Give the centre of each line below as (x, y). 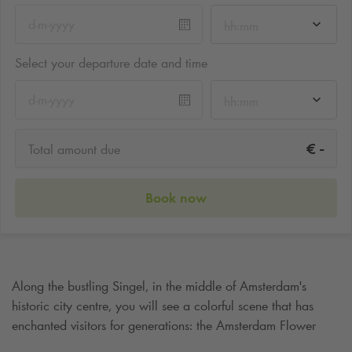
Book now (176, 198)
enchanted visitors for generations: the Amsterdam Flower (164, 325)
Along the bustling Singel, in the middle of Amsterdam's (159, 286)
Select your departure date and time (111, 62)
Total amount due (74, 150)
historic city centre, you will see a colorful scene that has (163, 305)
